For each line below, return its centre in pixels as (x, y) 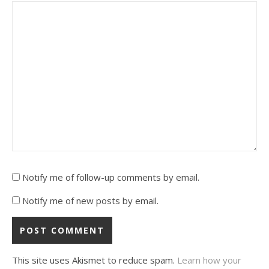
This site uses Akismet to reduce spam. (95, 260)
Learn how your (209, 260)
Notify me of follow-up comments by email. (111, 177)
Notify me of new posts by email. (90, 201)
